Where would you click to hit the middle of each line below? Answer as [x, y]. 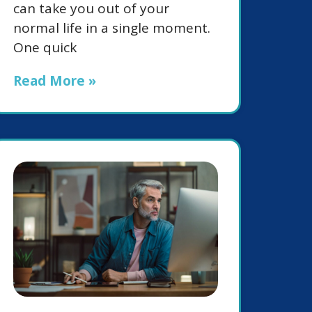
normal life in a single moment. [112, 28]
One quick [45, 48]
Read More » [55, 81]
